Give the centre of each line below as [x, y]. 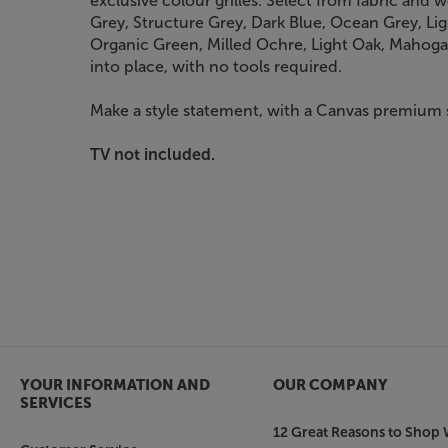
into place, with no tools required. [216, 66]
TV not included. [152, 154]
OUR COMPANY [330, 385]
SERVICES [56, 403]
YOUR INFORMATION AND [115, 385]
